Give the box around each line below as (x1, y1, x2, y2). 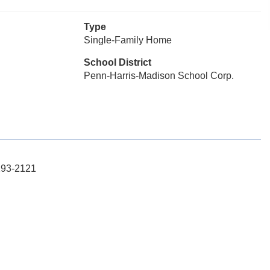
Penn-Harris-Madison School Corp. (83, 71, 234, 81)
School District (83, 57, 151, 67)
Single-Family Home (83, 35, 172, 45)
